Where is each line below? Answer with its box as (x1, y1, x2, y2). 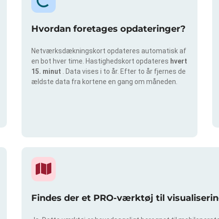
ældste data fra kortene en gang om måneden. (31, 78, 177, 86)
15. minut (31, 67, 63, 76)
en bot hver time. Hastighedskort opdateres (31, 57, 170, 66)
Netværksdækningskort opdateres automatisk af (31, 47, 186, 55)
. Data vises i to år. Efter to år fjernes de (63, 67, 186, 76)
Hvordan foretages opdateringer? (31, 23, 186, 35)
